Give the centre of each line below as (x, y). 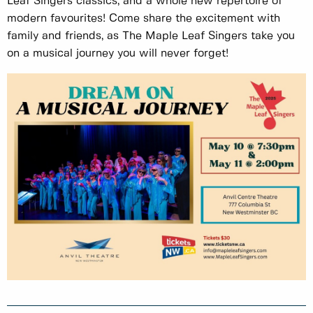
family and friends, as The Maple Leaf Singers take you (151, 36)
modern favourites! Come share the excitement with (144, 18)
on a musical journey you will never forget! (118, 53)
